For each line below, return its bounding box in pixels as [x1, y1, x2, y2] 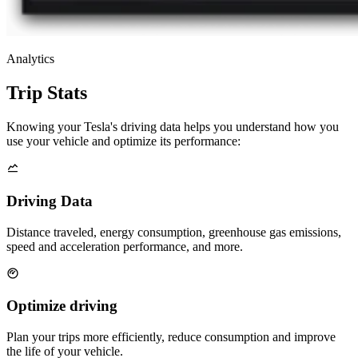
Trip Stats [6, 82, 87, 104]
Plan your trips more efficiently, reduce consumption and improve [6, 330, 336, 344]
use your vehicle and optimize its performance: [6, 134, 241, 149]
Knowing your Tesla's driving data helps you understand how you [6, 120, 339, 134]
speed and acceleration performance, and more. [6, 239, 243, 253]
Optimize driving [6, 297, 117, 315]
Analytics [6, 52, 54, 66]
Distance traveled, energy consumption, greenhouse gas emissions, [6, 225, 341, 239]
